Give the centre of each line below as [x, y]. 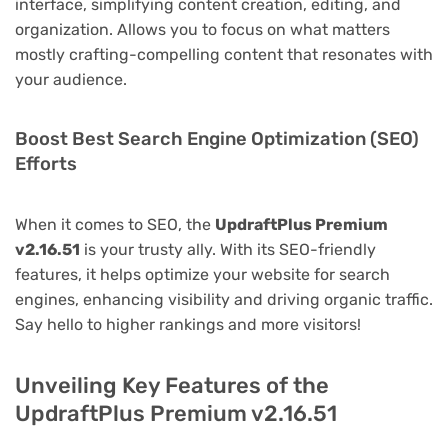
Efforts [46, 164]
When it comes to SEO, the [115, 225]
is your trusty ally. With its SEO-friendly [228, 250]
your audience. [71, 80]
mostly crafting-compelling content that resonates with [224, 55]
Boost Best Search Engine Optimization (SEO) [217, 139]
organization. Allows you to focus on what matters [202, 30]
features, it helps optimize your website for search [202, 275]
